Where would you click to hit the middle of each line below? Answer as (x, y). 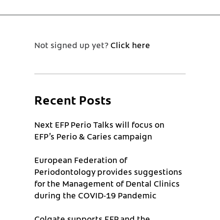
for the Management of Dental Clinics (107, 183)
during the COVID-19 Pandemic (96, 195)
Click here (130, 44)
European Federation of (81, 159)
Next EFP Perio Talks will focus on (99, 124)
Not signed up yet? (72, 44)
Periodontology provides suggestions (108, 171)
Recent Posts (73, 99)
